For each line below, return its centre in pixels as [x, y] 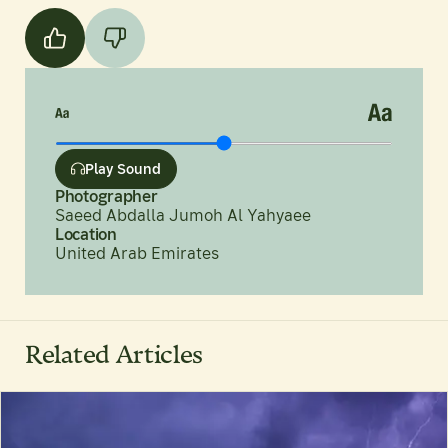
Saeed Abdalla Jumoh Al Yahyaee [183, 215]
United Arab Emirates [137, 253]
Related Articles [114, 355]
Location [86, 234]
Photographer [106, 196]
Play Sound [123, 168]
